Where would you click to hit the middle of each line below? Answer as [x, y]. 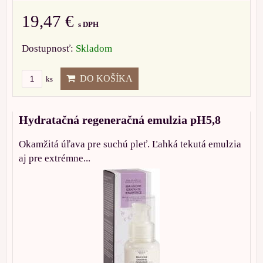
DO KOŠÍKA [104, 79]
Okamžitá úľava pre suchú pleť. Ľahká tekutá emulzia [130, 144]
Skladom [94, 49]
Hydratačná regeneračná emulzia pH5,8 [120, 120]
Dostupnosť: [49, 49]
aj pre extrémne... [55, 159]
